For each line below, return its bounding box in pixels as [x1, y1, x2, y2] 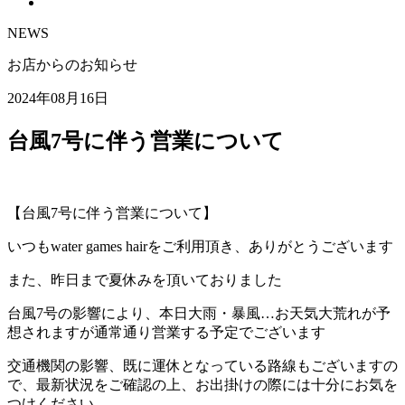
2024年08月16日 [7, 90, 108, 106]
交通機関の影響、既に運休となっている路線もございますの [7, 357, 398, 373]
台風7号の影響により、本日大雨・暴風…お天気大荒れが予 [7, 305, 391, 321]
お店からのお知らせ [7, 57, 137, 72]
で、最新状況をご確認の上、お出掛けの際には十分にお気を [7, 376, 398, 392]
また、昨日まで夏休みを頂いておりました [7, 271, 282, 287]
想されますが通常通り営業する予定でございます [7, 324, 325, 340]
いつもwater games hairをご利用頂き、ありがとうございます [7, 238, 393, 254]
